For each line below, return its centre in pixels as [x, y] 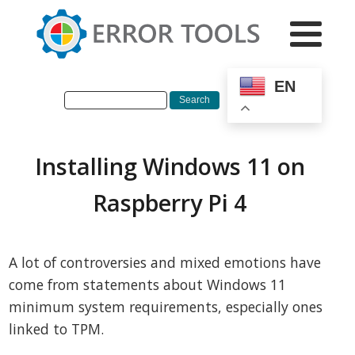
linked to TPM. [57, 329]
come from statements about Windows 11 [148, 285]
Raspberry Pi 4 [170, 203]
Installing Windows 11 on [170, 166]
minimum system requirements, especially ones [166, 307]
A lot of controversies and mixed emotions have [165, 263]
